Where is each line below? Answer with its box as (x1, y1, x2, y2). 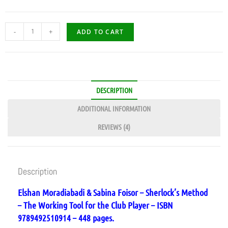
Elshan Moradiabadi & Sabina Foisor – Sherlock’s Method (18, 186, 208, 198)
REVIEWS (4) (98, 122, 130, 131)
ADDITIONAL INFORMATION (77, 103, 151, 113)
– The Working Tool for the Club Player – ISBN (18, 199, 173, 211)
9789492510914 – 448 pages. (18, 212, 114, 223)
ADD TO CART (77, 27, 124, 36)
